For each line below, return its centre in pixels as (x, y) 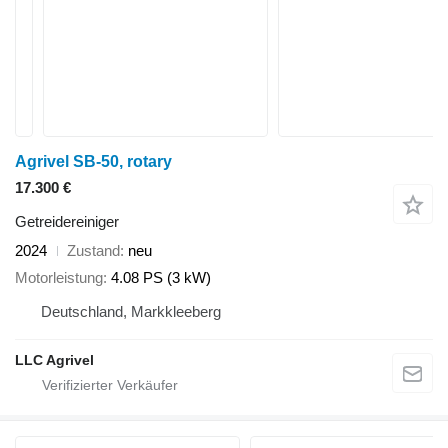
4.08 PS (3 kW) (161, 277)
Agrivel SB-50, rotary (93, 161)
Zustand (93, 250)
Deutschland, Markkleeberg (131, 311)
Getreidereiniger (67, 221)
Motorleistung (59, 277)
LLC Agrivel (54, 359)
